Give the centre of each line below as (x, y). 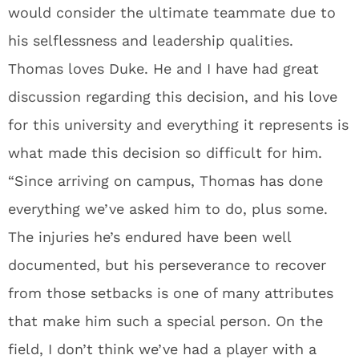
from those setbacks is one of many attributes (171, 293)
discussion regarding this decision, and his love (173, 97)
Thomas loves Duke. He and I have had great (163, 69)
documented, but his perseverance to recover (167, 265)
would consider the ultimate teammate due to (172, 12)
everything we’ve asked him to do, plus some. (168, 209)
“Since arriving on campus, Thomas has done (165, 181)
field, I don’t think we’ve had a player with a (162, 349)
